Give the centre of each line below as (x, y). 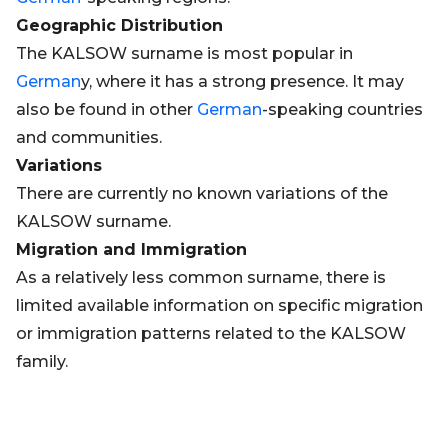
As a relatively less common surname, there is (201, 277)
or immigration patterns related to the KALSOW (211, 333)
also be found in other (106, 109)
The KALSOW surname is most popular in (184, 53)
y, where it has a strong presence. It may (242, 81)
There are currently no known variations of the (202, 193)
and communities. (89, 137)
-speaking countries (342, 109)
